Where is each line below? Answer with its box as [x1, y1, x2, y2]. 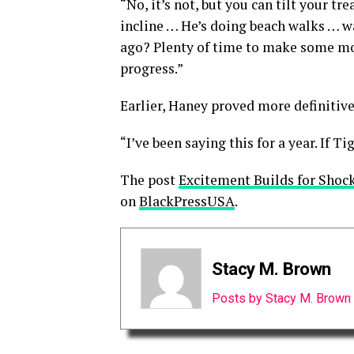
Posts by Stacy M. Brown [212, 290, 351, 306]
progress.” [120, 58, 183, 77]
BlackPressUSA [139, 191, 235, 210]
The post [120, 170, 179, 189]
